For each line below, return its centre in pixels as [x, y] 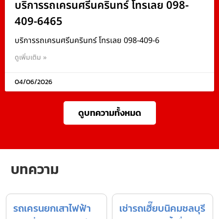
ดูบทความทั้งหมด [109, 113]
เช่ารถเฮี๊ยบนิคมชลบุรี [162, 208]
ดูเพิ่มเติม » [31, 58]
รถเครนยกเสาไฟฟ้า [52, 208]
